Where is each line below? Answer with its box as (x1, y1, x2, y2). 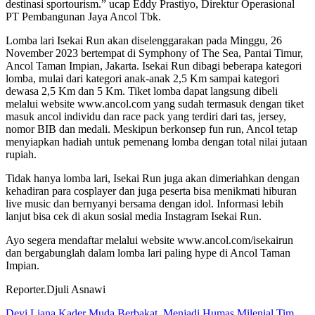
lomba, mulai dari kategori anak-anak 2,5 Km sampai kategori (6, 72, 279, 85)
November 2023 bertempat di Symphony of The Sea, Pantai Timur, (6, 47, 303, 60)
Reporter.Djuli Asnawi (6, 283, 105, 296)
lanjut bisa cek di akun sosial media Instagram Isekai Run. (6, 210, 262, 223)
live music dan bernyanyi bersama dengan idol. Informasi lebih (6, 198, 283, 210)
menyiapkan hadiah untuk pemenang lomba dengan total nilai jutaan (6, 136, 307, 148)
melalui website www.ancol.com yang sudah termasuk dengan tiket (6, 98, 304, 110)
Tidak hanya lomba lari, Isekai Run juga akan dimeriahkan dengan (6, 172, 300, 185)
